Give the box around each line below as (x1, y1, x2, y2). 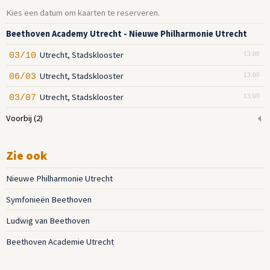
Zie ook (6, 147, 47, 163)
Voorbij (6, 112, 32, 124)
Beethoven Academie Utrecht (6, 236, 114, 247)
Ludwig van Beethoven (6, 215, 90, 226)
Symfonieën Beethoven (6, 193, 92, 205)
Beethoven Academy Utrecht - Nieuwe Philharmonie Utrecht (6, 28, 247, 39)
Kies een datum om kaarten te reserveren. (6, 7, 160, 18)
